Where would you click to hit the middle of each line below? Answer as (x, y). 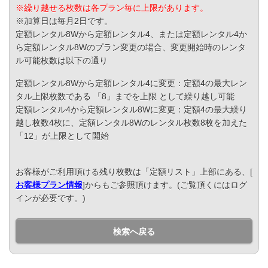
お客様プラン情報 (49, 185)
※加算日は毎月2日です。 (64, 21)
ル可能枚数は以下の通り (62, 61)
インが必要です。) (51, 198)
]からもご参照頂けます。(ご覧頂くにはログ (165, 185)
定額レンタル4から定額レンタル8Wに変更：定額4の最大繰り (131, 110)
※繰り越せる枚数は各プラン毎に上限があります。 (112, 8)
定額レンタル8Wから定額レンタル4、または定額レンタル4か (131, 34)
